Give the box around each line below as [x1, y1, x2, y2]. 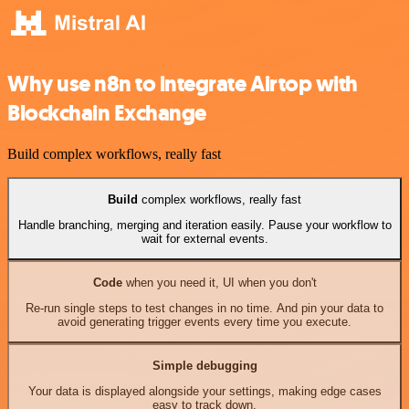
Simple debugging [152, 358, 257, 372]
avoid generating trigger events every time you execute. [58, 314, 351, 329]
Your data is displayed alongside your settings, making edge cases [27, 383, 382, 398]
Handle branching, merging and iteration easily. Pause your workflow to [17, 217, 392, 232]
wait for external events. [141, 231, 268, 246]
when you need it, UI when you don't [121, 275, 317, 289]
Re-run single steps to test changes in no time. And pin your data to [26, 300, 383, 315]
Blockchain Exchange [7, 99, 206, 129]
